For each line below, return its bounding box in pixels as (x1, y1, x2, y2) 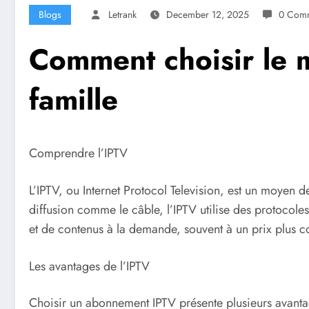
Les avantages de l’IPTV (29, 257, 150, 275)
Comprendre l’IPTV (29, 144, 128, 163)
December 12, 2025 (166, 8, 249, 22)
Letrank (108, 8, 137, 22)
